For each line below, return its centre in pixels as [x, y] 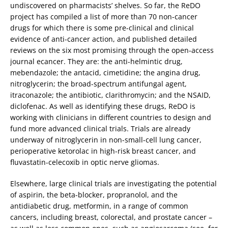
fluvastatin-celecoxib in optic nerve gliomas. [85, 162]
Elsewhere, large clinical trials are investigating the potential [113, 183]
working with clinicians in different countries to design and [111, 117]
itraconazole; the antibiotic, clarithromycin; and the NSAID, [110, 95]
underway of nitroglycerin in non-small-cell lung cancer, [106, 139]
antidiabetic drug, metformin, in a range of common [99, 206]
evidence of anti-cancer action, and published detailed [104, 39]
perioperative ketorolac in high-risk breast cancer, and [103, 151]
